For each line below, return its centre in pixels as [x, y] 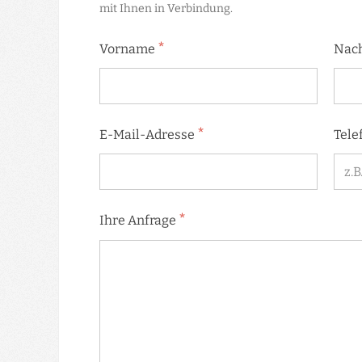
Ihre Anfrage [139, 221]
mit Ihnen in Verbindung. [166, 8]
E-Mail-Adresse [148, 135]
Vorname [128, 49]
